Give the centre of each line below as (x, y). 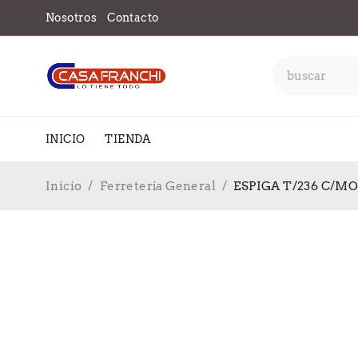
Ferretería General (158, 186)
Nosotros (72, 18)
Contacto (133, 18)
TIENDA (128, 139)
